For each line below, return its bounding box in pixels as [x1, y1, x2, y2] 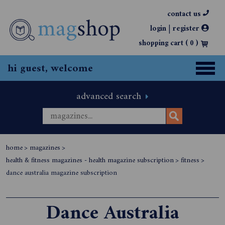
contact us [167, 8, 203, 21]
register [173, 22, 201, 36]
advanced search [76, 88, 144, 105]
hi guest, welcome [8, 59, 93, 78]
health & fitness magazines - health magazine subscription [6, 154, 174, 167]
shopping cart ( [139, 37, 190, 50]
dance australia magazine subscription [6, 167, 117, 179]
